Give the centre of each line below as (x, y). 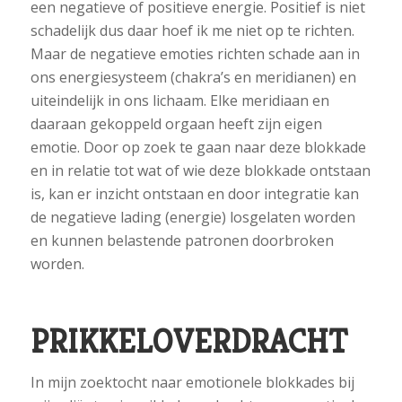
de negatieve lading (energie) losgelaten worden (192, 217)
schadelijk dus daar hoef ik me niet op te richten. (192, 30)
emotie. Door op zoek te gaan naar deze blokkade (198, 147)
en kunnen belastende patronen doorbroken (182, 240)
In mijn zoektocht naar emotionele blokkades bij (192, 383)
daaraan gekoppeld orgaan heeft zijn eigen (176, 123)
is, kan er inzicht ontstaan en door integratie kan (194, 193)
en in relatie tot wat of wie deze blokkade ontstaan (200, 170)
